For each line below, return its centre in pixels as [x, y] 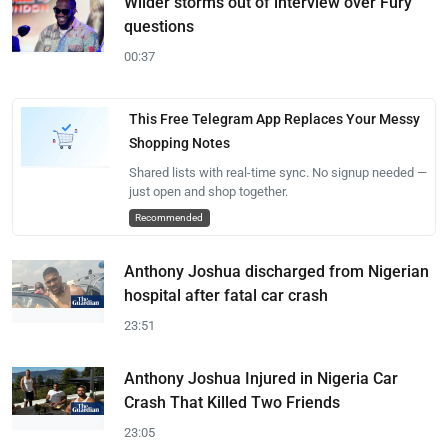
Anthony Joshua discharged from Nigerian [276, 271]
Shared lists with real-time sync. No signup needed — [277, 172]
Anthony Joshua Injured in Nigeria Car [261, 378]
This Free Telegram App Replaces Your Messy [274, 119]
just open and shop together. [208, 191]
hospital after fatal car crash [226, 295]
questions [159, 26]
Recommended [169, 217]
